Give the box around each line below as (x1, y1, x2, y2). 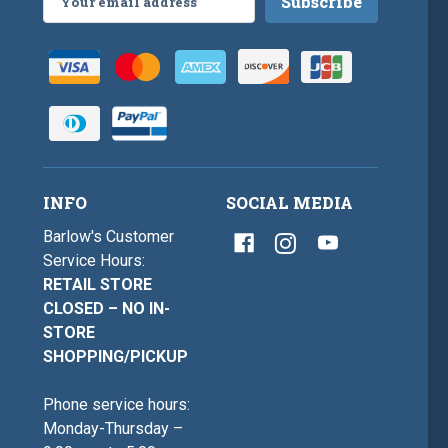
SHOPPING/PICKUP (43, 347, 189, 367)
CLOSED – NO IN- (43, 299, 171, 319)
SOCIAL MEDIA (225, 192, 353, 214)
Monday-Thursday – (43, 419, 184, 439)
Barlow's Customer (43, 227, 175, 247)
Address (43, 7, 104, 27)
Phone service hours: (43, 395, 191, 415)
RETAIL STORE (43, 275, 153, 295)
